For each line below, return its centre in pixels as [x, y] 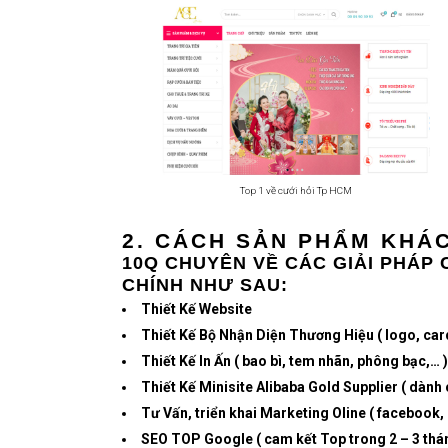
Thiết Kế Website [196, 309]
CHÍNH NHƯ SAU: [205, 285]
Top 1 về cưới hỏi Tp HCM [296, 190]
